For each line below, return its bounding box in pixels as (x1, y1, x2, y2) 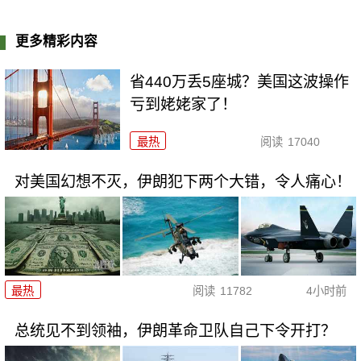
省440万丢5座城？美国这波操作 (130, 73, 350, 91)
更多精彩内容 (15, 34, 98, 50)
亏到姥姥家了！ (130, 96, 238, 114)
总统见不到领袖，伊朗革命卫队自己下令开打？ (14, 322, 336, 340)
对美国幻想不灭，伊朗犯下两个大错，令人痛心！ (14, 172, 351, 190)
